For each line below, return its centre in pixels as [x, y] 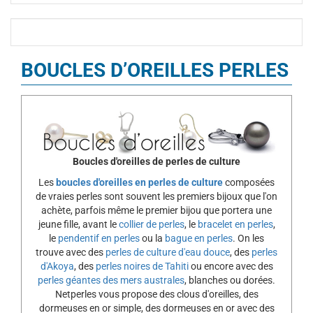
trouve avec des [71, 252]
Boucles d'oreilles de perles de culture [156, 161]
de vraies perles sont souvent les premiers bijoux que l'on [156, 196]
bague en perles [199, 238]
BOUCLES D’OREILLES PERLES [155, 70]
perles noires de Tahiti [142, 266]
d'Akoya [57, 266]
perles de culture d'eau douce [168, 252]
